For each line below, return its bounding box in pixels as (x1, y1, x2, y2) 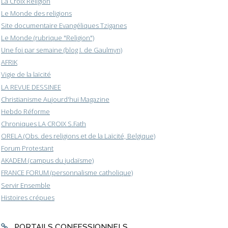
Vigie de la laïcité (1, 70, 51, 79)
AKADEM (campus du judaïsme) (1, 156, 94, 165)
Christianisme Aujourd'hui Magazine (1, 94, 109, 104)
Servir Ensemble (1, 180, 50, 190)
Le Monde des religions (1, 8, 72, 18)
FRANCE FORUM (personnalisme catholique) (1, 168, 133, 178)
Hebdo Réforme (1, 106, 50, 116)
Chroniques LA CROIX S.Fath (1, 119, 86, 128)
